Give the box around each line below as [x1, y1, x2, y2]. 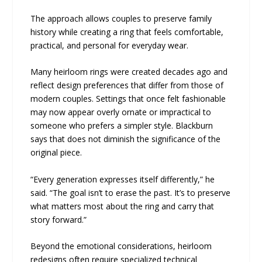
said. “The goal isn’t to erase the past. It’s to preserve [30, 187, 231, 198]
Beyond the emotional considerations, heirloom [30, 240, 212, 251]
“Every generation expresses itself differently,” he [30, 173, 215, 185]
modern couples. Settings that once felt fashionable [30, 93, 226, 105]
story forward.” [30, 213, 87, 225]
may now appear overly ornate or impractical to [30, 106, 212, 118]
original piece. [30, 147, 82, 158]
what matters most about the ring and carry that [30, 200, 215, 212]
